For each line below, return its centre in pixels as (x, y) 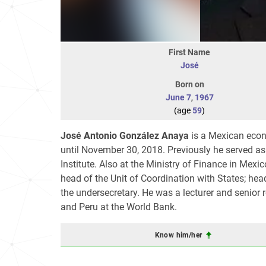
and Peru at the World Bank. (119, 207)
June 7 (178, 97)
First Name (189, 52)
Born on (189, 84)
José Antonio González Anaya (125, 136)
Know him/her (179, 235)
